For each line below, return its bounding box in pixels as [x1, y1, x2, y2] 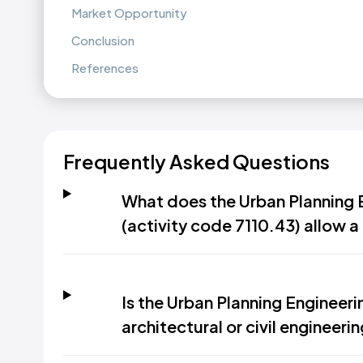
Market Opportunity [71, 5, 187, 21]
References [71, 60, 139, 76]
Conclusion [71, 32, 135, 49]
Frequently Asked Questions [63, 149, 330, 174]
